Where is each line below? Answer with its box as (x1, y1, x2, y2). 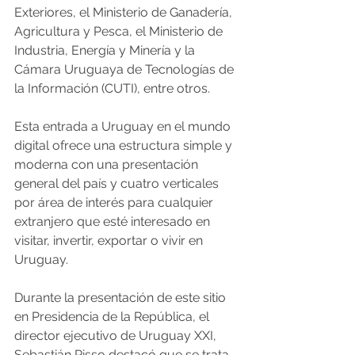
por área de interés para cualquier (14, 194, 216, 210)
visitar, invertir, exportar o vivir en (14, 232, 206, 248)
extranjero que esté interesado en (14, 213, 213, 229)
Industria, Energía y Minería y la (14, 42, 198, 58)
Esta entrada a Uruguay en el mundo (14, 118, 234, 134)
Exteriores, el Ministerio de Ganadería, (14, 4, 235, 20)
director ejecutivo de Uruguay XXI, (14, 327, 219, 343)
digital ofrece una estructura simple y (14, 137, 235, 153)
